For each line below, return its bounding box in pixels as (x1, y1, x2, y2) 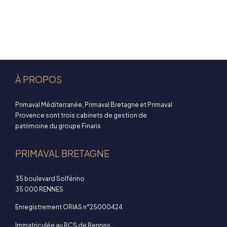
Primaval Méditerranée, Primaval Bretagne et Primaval (15, 101, 172, 109)
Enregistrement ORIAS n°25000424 (15, 203, 123, 211)
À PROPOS (15, 73, 62, 86)
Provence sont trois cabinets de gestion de (15, 111, 147, 120)
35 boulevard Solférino (15, 174, 85, 182)
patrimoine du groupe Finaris (15, 122, 101, 130)
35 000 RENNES (15, 185, 63, 193)
